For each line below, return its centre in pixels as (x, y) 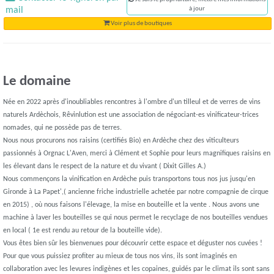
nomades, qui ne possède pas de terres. (63, 128)
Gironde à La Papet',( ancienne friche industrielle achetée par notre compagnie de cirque (136, 192)
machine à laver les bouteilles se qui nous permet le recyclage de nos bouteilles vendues (136, 218)
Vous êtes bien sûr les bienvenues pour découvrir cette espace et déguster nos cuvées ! (133, 244)
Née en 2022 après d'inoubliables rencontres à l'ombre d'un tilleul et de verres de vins (132, 102)
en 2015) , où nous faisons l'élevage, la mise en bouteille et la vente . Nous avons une (131, 205)
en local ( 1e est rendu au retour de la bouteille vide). (83, 231)
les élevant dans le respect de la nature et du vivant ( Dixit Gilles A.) (105, 167)
